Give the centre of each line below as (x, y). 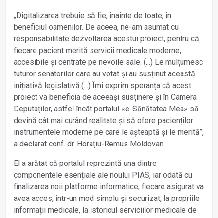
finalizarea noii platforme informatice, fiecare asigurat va (109, 186)
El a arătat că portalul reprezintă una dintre (85, 163)
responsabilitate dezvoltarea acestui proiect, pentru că (106, 38)
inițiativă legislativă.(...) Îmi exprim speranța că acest (102, 85)
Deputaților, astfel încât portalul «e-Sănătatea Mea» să (106, 109)
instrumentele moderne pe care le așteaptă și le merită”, (109, 132)
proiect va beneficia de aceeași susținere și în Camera (105, 97)
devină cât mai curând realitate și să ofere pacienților (103, 120)
